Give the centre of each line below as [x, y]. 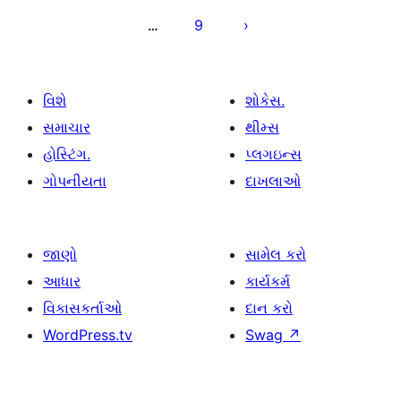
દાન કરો [269, 308]
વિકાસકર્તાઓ [82, 308]
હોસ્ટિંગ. [67, 154]
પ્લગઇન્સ [273, 154]
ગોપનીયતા [75, 181]
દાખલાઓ [273, 181]
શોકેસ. [265, 100]
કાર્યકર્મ [268, 281]
